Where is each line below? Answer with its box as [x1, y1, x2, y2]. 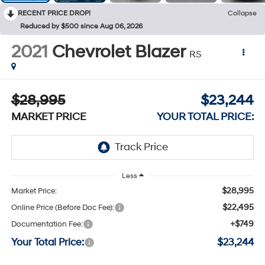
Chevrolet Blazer [51, 41, 185, 63]
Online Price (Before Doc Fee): [11, 203, 114, 213]
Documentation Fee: [11, 219, 83, 230]
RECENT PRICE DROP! [18, 8, 91, 18]
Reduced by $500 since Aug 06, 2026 [20, 21, 143, 31]
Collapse [228, 8, 257, 18]
